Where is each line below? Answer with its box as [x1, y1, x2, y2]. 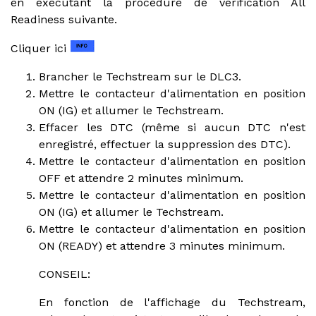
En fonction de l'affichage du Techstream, [39, 295, 305, 309]
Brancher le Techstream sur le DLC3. [39, 69, 241, 83]
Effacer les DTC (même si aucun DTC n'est [39, 120, 305, 134]
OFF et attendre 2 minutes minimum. [39, 171, 243, 185]
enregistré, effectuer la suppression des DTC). [39, 137, 291, 151]
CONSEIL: [39, 267, 90, 281]
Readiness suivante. [11, 12, 117, 26]
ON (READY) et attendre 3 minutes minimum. [39, 238, 285, 253]
